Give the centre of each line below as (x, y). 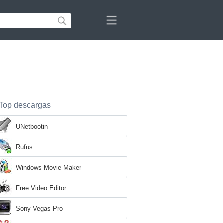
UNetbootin (32, 127)
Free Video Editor (41, 188)
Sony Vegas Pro (39, 208)
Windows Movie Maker (49, 167)
